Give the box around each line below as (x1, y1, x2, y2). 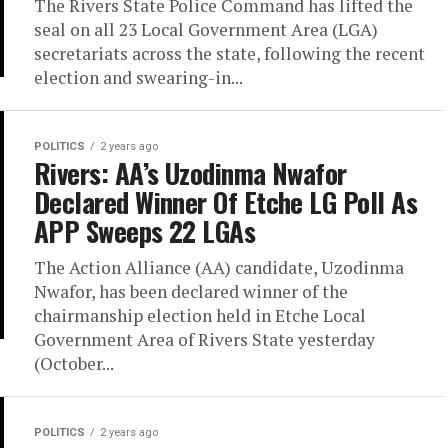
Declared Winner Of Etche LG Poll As (34, 182, 417, 222)
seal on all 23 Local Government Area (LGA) (34, 18, 378, 41)
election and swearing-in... (34, 66, 243, 89)
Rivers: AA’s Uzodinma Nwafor (34, 153, 347, 193)
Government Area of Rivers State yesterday (34, 328, 375, 351)
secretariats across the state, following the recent (34, 42, 425, 65)
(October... (34, 352, 114, 375)
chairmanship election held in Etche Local (34, 304, 366, 327)
